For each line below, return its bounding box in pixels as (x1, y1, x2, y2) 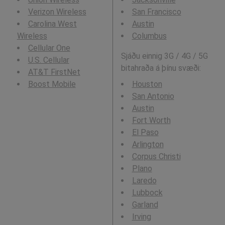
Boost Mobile (28, 79, 76, 89)
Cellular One (28, 43, 70, 53)
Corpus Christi (132, 151, 181, 161)
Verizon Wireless (28, 7, 86, 17)
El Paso (132, 127, 159, 137)
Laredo (132, 175, 157, 185)
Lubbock (132, 187, 163, 197)
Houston (132, 79, 162, 89)
